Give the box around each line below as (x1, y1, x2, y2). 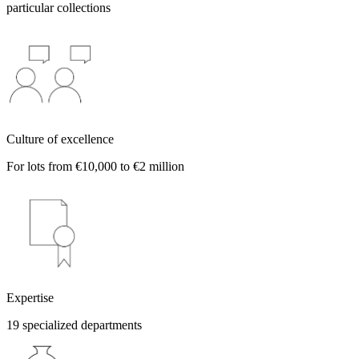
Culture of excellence (6, 131, 114, 146)
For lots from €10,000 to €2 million (6, 159, 184, 173)
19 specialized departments (6, 317, 142, 332)
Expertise (6, 290, 54, 305)
